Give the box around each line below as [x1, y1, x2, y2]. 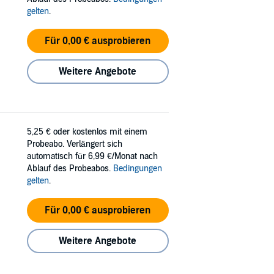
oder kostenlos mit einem [53, 126, 147, 137]
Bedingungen [113, 163, 162, 174]
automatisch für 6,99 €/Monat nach [27, 150, 158, 161]
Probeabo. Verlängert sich [27, 138, 122, 149]
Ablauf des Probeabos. [27, 163, 113, 174]
